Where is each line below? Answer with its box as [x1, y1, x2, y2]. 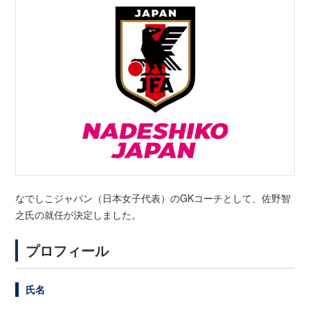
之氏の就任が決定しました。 [15, 208, 142, 222]
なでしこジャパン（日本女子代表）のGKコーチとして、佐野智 [15, 191, 291, 206]
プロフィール [26, 240, 109, 261]
